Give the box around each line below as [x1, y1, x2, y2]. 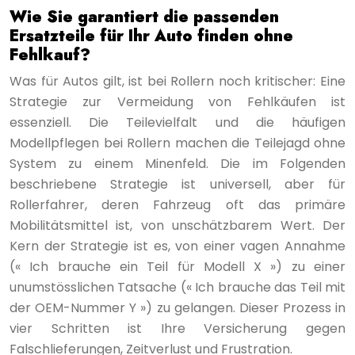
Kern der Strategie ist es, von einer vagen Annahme [10, 236, 345, 255]
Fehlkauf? [10, 43, 90, 67]
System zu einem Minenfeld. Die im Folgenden [10, 154, 345, 173]
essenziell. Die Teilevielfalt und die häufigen [10, 113, 345, 132]
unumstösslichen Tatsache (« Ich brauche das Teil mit [10, 277, 345, 296]
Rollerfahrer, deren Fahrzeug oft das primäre [10, 195, 345, 214]
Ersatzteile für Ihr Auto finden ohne [10, 24, 293, 48]
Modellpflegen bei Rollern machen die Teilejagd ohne [10, 133, 345, 152]
